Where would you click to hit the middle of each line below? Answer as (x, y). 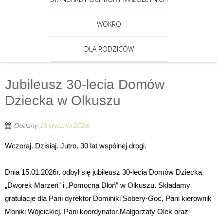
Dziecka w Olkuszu (63, 100)
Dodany (26, 125)
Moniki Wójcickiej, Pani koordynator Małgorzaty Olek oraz (97, 211)
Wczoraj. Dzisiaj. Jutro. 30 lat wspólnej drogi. (76, 146)
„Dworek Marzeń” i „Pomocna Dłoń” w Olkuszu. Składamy (98, 185)
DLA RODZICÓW (109, 49)
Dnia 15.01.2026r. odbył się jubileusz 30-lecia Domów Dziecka (103, 172)
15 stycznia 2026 (64, 125)
